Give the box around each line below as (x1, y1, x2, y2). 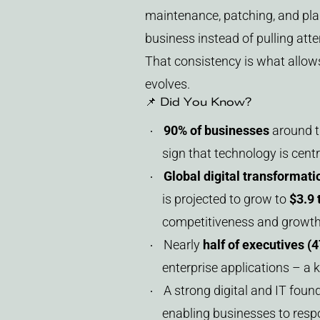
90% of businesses (163, 123, 269, 139)
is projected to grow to (161, 191, 289, 207)
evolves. (144, 76, 190, 92)
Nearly (163, 237, 203, 253)
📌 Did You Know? (144, 95, 251, 109)
